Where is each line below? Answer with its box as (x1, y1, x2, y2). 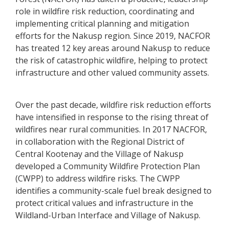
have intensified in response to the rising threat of (15, 111, 209, 123)
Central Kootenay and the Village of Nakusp (15, 148, 184, 159)
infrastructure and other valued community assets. (15, 66, 209, 78)
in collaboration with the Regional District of (15, 135, 185, 147)
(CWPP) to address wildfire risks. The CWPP (15, 172, 180, 184)
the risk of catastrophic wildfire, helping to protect (15, 54, 208, 66)
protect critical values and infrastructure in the (15, 197, 193, 209)
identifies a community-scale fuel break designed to (15, 185, 212, 196)
